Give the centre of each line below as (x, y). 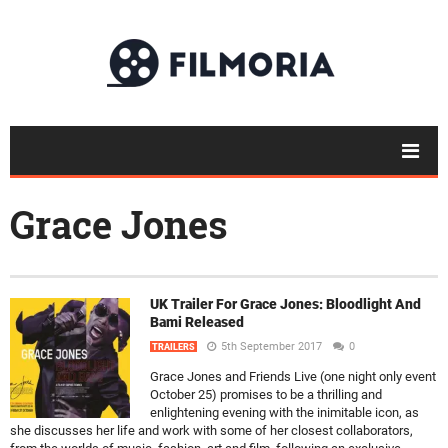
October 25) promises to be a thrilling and (266, 394)
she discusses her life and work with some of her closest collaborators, (211, 430)
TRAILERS (173, 347)
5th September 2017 (271, 346)
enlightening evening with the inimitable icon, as (284, 412)
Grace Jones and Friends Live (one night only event (293, 376)
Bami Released (197, 322)
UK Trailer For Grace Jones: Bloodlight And (285, 304)
